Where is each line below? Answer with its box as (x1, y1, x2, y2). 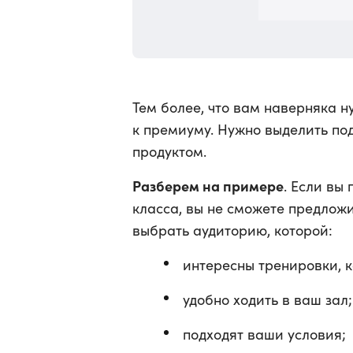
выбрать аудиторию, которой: (132, 221, 333, 240)
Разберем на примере (132, 176, 284, 195)
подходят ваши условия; (183, 325, 346, 344)
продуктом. (132, 142, 206, 161)
